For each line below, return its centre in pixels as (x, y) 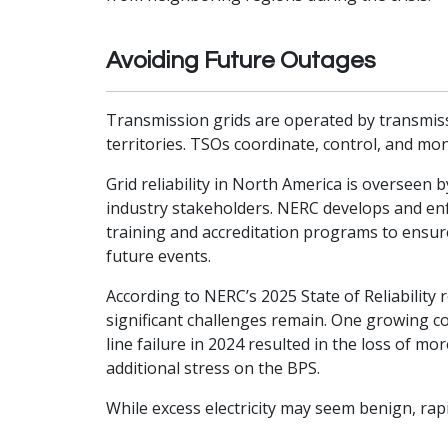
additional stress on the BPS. (213, 368)
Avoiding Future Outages (241, 60)
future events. (159, 256)
